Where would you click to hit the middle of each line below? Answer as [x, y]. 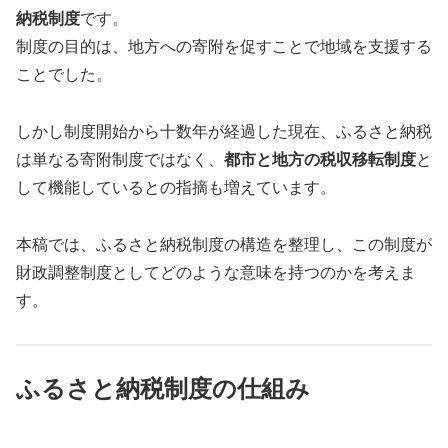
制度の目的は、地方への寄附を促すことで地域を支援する [224, 47]
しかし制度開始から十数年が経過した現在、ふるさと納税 [224, 131]
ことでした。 [64, 75]
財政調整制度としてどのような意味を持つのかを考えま [216, 272]
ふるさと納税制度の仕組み [163, 389]
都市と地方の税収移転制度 [320, 159]
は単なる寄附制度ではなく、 [120, 159]
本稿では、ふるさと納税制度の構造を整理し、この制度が [224, 244]
